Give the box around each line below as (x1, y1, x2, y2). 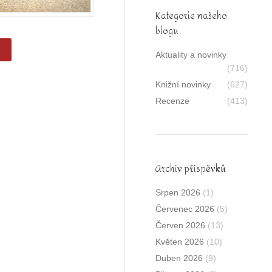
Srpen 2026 (155, 188, 201, 197)
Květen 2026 (155, 237, 205, 246)
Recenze (155, 96, 190, 106)
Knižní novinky (155, 80, 211, 89)
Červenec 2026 (155, 204, 215, 214)
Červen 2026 (155, 220, 206, 230)
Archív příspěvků (155, 160, 226, 178)
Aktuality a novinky (155, 50, 227, 59)
